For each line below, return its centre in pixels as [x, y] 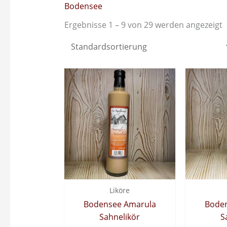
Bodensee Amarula [120, 204]
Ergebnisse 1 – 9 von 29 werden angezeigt [143, 25]
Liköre [120, 191]
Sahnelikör [120, 217]
